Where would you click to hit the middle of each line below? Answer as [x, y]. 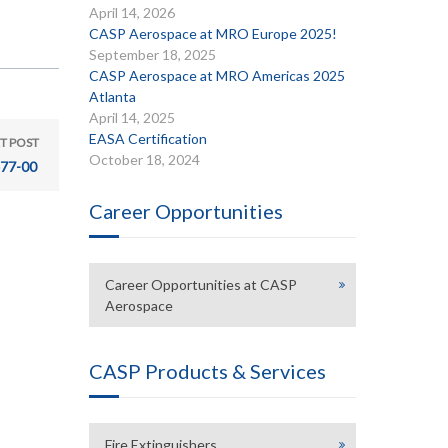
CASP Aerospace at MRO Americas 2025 [216, 75]
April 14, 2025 [131, 117]
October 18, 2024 [144, 159]
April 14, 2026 [131, 12]
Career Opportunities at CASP [200, 284]
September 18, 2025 [152, 54]
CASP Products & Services [207, 371]
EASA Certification [147, 138]
